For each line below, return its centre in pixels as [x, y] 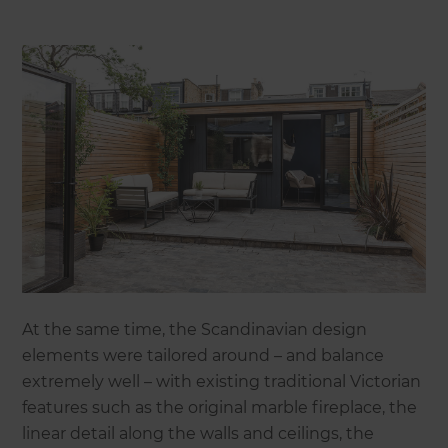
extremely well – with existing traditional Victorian [222, 382]
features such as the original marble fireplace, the [220, 408]
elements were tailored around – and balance [203, 356]
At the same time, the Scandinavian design [195, 330]
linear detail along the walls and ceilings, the [198, 434]
